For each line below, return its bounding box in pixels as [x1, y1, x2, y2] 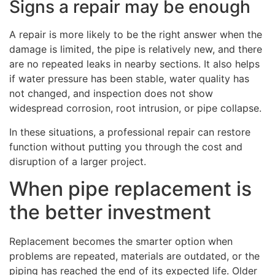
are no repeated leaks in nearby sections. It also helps [9, 58, 260, 71]
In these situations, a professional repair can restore [9, 125, 250, 138]
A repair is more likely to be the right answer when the [9, 28, 262, 41]
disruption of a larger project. [9, 155, 146, 168]
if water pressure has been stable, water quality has [9, 72, 249, 85]
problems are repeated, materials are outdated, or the [9, 249, 260, 262]
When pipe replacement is [9, 176, 252, 201]
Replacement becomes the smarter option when [9, 234, 233, 247]
